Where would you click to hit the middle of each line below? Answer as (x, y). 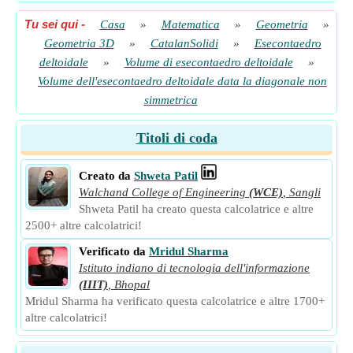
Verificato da (112, 251)
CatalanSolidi (184, 43)
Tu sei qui (51, 24)
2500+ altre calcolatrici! (84, 225)
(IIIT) (93, 284)
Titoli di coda (176, 138)
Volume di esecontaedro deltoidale (208, 62)
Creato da (105, 176)
